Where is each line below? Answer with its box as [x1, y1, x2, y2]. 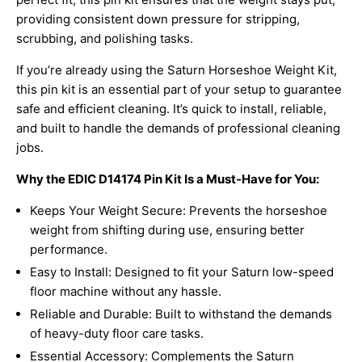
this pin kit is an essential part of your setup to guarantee [16, 82, 342, 98]
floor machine [30, 284, 108, 300]
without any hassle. [112, 284, 221, 300]
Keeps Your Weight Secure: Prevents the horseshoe [30, 203, 327, 219]
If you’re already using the [16, 62, 164, 78]
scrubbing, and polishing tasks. [16, 31, 193, 47]
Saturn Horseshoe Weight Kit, [167, 62, 337, 78]
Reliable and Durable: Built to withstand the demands [30, 306, 332, 322]
